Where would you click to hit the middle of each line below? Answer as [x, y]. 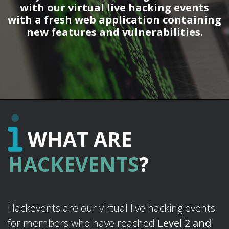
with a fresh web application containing [114, 19]
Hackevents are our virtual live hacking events [111, 208]
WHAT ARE [77, 139]
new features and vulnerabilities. [114, 32]
